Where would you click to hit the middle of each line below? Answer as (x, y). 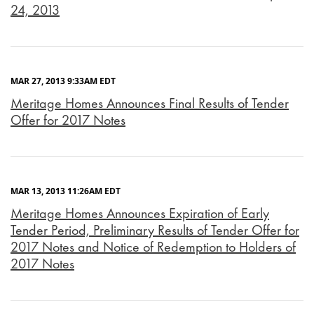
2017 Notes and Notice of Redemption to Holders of (153, 247)
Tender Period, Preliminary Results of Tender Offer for (155, 230)
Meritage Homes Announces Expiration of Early (140, 213)
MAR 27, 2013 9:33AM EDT (63, 81)
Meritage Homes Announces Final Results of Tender (150, 103)
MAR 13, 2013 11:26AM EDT (66, 191)
